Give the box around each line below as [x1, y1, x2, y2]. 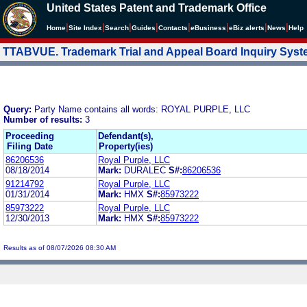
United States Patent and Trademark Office [47, 2, 267, 14]
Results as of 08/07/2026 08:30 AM [3, 243, 116, 251]
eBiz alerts [229, 24, 265, 32]
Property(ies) [99, 140, 153, 151]
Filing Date [7, 140, 53, 151]
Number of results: [3, 114, 85, 125]
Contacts [158, 24, 188, 32]
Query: [3, 103, 34, 114]
